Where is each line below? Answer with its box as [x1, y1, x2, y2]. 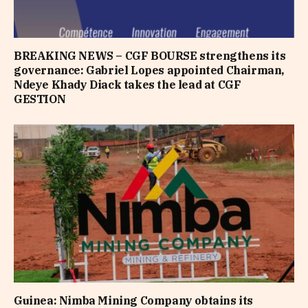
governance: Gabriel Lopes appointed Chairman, [14, 63, 285, 78]
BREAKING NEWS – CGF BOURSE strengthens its [14, 49, 286, 63]
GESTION [14, 92, 66, 107]
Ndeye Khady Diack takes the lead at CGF [14, 78, 241, 92]
